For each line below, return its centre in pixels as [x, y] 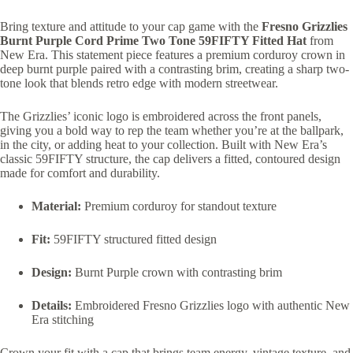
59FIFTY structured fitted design [134, 240]
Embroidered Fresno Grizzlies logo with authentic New [211, 306]
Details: [52, 306]
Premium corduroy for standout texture [179, 206]
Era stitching [63, 320]
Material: [56, 206]
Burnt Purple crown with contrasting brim [177, 273]
